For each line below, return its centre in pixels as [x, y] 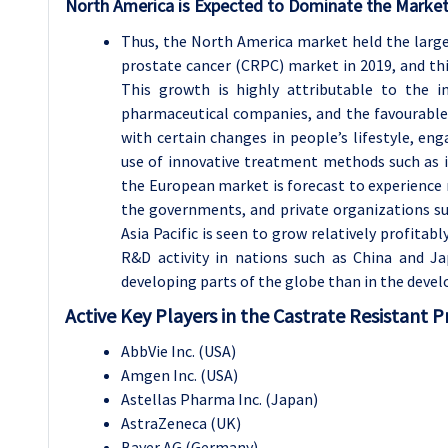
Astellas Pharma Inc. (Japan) [219, 398]
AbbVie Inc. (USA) [178, 350]
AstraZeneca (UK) [181, 422]
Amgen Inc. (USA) [179, 374]
